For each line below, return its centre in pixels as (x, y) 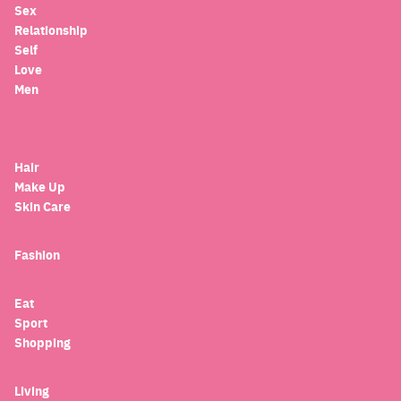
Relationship (51, 30)
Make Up (40, 187)
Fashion (37, 255)
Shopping (43, 343)
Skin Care (43, 207)
